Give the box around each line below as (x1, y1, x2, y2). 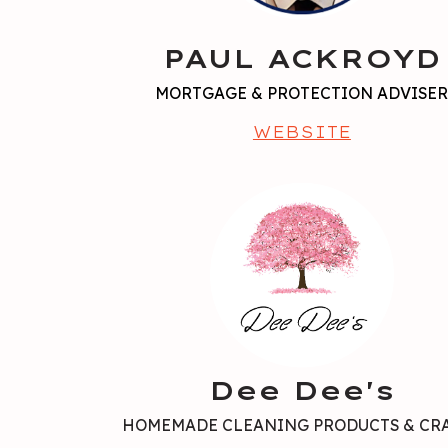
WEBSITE (252, 121, 351, 142)
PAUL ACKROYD (162, 41, 441, 75)
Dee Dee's (208, 374, 395, 408)
